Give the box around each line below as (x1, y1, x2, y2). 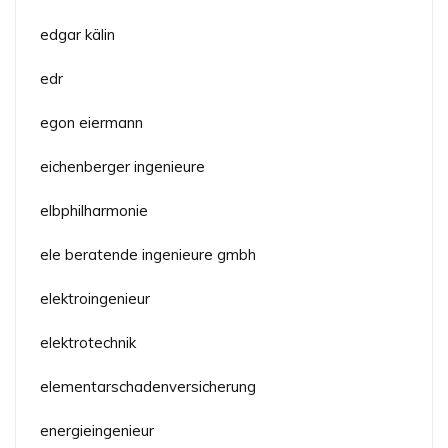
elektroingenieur (40, 288, 150, 308)
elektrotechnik (40, 332, 136, 352)
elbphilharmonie (40, 200, 148, 220)
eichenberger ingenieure (40, 156, 205, 176)
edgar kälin (40, 24, 115, 44)
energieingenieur (40, 420, 154, 440)
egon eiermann (40, 112, 143, 132)
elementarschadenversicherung (40, 376, 256, 396)
